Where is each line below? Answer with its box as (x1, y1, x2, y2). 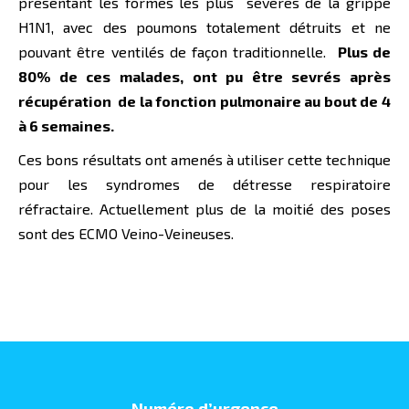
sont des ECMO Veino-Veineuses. (18, 225, 234, 243)
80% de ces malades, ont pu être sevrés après (18, 68, 391, 86)
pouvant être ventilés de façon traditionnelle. (18, 43, 338, 61)
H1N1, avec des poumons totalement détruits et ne (18, 18, 391, 37)
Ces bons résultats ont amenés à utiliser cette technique (18, 151, 391, 169)
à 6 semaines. (18, 117, 114, 135)
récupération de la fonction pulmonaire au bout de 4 (18, 92, 391, 110)
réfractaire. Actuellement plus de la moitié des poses (18, 200, 391, 218)
